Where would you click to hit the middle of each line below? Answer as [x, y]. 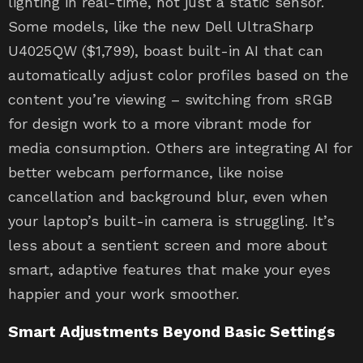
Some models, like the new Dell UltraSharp [161, 26]
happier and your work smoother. [124, 294]
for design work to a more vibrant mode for [160, 124]
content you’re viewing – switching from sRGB [170, 99]
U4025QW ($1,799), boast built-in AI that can [166, 51]
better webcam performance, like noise [146, 172]
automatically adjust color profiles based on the [178, 75]
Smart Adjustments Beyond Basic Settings [172, 332]
